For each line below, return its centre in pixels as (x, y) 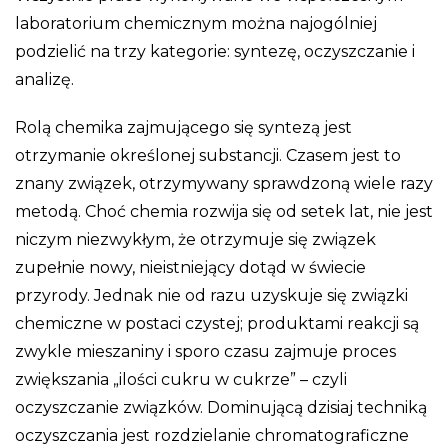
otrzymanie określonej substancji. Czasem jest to (208, 155)
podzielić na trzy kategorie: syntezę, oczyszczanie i (215, 51)
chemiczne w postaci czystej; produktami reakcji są (217, 323)
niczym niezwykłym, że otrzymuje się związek (195, 239)
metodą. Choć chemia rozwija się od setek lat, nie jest (224, 211)
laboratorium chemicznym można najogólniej (196, 23)
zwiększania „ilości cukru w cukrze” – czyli (181, 379)
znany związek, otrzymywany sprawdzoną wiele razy (224, 183)
